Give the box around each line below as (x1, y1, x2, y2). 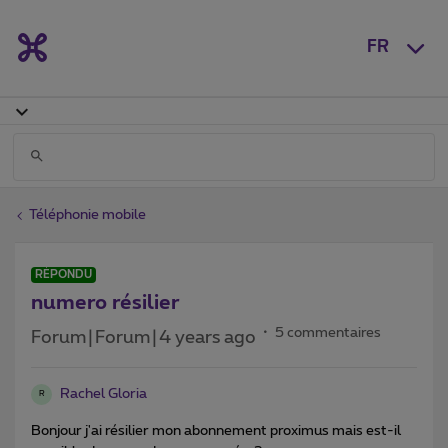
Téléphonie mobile (29, 207, 146, 222)
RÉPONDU (35, 268, 92, 280)
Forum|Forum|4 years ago (31, 328, 256, 347)
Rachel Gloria (60, 386, 147, 401)
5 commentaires (275, 325, 381, 340)
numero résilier (31, 292, 180, 313)
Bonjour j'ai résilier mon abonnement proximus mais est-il (31, 423, 401, 438)
